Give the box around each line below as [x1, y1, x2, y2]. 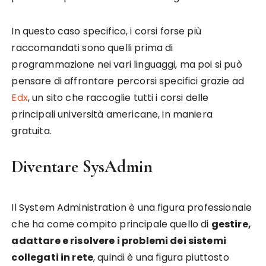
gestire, [211, 217, 251, 231]
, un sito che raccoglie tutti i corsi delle [27, 91, 209, 104]
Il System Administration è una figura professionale [11, 201, 252, 214]
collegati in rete [11, 251, 94, 264]
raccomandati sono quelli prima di [11, 41, 173, 55]
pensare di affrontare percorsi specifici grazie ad [11, 74, 244, 88]
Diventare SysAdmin [11, 156, 153, 177]
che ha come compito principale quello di [11, 217, 211, 231]
